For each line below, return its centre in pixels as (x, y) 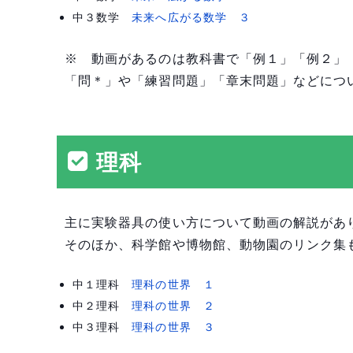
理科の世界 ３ (173, 326)
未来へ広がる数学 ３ (191, 17)
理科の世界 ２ (173, 305)
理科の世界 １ (173, 284)
